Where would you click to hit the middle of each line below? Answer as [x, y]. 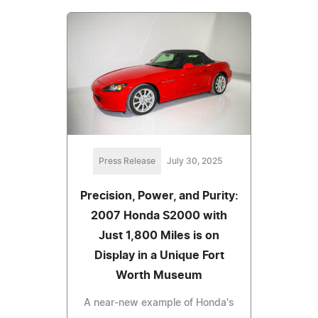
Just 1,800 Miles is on [159, 235]
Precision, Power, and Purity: [159, 196]
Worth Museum [159, 275]
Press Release [127, 161]
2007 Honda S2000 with [159, 215]
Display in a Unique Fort [159, 255]
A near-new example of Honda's [159, 303]
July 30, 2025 [194, 161]
